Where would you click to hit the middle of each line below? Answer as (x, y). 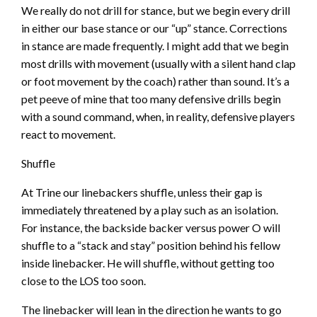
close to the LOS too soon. (83, 280)
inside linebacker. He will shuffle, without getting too (148, 263)
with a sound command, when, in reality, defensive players (158, 116)
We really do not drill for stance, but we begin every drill (156, 10)
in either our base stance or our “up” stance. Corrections (154, 28)
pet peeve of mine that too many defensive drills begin (151, 98)
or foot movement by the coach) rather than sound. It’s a (155, 81)
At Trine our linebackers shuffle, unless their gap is (142, 192)
